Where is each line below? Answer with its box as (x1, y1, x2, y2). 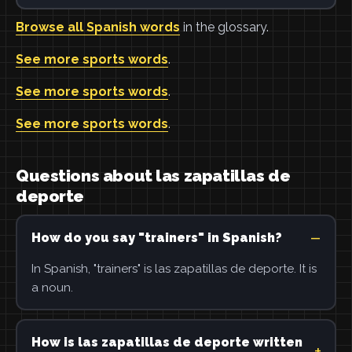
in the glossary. (180, 20, 269, 35)
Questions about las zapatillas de (16, 166, 291, 185)
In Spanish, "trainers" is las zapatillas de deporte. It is (31, 261, 317, 276)
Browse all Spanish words (16, 20, 180, 35)
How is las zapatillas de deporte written (31, 334, 302, 350)
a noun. (31, 280, 73, 295)
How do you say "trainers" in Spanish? (31, 229, 282, 245)
